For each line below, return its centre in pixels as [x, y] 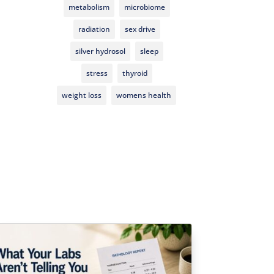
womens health [144, 95]
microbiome [144, 7]
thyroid [135, 73]
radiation [94, 29]
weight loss [82, 95]
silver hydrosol [100, 51]
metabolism [89, 7]
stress [97, 73]
